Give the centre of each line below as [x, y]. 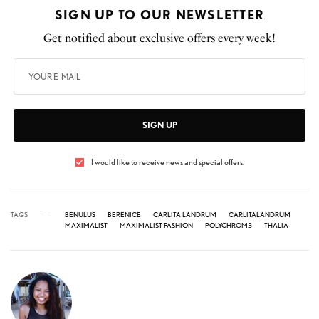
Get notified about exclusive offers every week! [159, 38]
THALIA [276, 225]
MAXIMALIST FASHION [156, 225]
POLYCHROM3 [229, 225]
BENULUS [80, 214]
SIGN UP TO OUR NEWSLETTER [159, 14]
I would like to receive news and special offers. [167, 162]
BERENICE [124, 214]
